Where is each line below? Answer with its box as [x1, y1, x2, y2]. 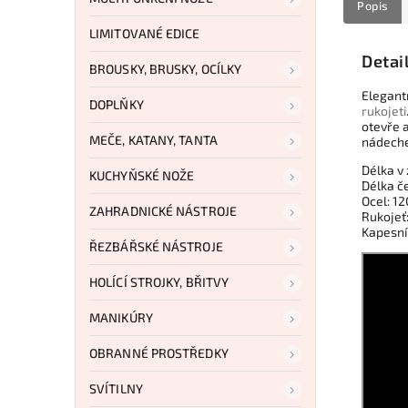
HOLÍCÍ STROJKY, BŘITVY [89, 273, 229, 290]
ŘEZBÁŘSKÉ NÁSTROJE [89, 238, 223, 254]
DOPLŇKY [89, 96, 144, 112]
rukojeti [362, 103, 406, 119]
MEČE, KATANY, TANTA [89, 131, 218, 148]
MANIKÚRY [89, 309, 153, 325]
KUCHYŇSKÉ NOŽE [89, 167, 195, 183]
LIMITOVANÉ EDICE [89, 25, 200, 41]
